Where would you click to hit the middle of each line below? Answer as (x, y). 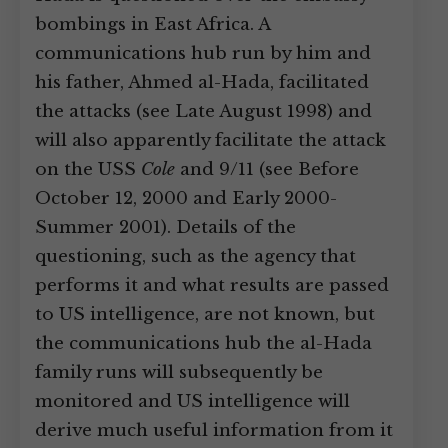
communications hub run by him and (203, 53)
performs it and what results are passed (212, 285)
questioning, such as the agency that (195, 256)
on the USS (88, 169)
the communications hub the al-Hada (203, 343)
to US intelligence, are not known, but (205, 314)
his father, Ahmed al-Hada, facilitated (202, 82)
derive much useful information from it (214, 430)
